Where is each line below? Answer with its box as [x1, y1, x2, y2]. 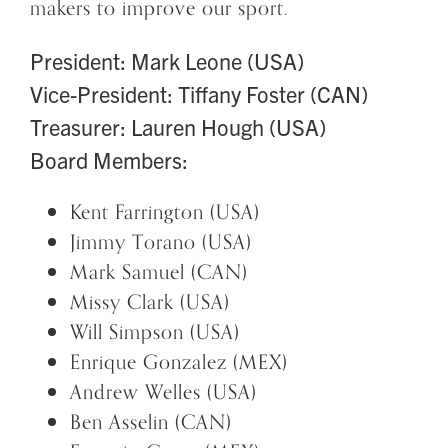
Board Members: [30, 145, 188, 173]
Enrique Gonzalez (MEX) [70, 345, 288, 379]
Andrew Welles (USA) [70, 375, 257, 409]
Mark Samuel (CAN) [70, 255, 248, 289]
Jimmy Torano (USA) [70, 225, 252, 259]
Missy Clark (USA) [70, 285, 230, 319]
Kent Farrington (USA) [70, 195, 260, 229]
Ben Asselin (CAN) [70, 405, 232, 439]
